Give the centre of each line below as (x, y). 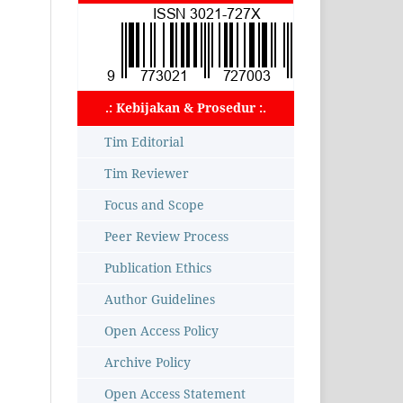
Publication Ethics (158, 267)
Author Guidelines (160, 299)
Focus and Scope (154, 204)
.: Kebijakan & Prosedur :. (186, 107)
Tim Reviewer (147, 173)
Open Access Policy (161, 330)
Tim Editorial (144, 141)
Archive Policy (148, 362)
